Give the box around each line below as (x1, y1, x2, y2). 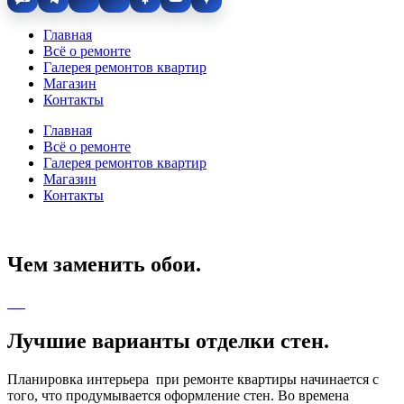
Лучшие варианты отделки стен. (7, 328, 329, 353)
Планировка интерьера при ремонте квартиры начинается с (7, 371, 379, 387)
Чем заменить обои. (7, 252, 201, 276)
